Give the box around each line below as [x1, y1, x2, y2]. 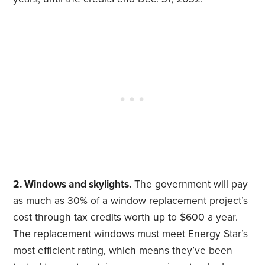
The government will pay [131, 178, 248, 191]
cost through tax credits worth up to [13, 211, 180, 224]
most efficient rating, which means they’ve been [13, 244, 233, 257]
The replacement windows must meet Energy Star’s [13, 228, 248, 241]
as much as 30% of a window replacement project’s [13, 195, 248, 208]
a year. [205, 211, 238, 224]
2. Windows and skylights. [13, 178, 132, 191]
